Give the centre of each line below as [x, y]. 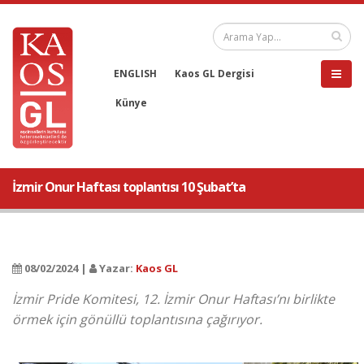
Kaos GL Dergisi [214, 73]
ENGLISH [135, 73]
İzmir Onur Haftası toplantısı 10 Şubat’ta [129, 187]
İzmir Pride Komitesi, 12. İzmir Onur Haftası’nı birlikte [173, 299]
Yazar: [116, 268]
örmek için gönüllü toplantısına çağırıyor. [137, 319]
